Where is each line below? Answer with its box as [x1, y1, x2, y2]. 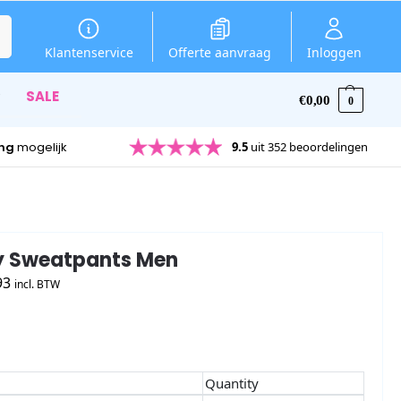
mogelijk [14, 138, 68, 156]
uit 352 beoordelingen [248, 138, 369, 155]
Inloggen [306, 43, 362, 61]
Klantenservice [44, 43, 133, 61]
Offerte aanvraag [168, 43, 272, 61]
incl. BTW [14, 277, 60, 293]
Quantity [204, 373, 259, 392]
